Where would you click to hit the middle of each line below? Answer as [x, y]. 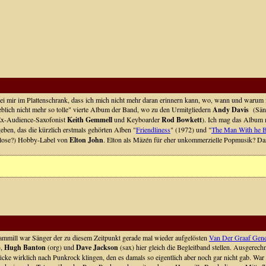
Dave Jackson [97, 247]
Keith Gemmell [89, 120]
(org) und [61, 247]
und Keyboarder [137, 119]
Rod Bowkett [181, 120]
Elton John [86, 140]
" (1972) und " [191, 129]
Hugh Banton [25, 247]
